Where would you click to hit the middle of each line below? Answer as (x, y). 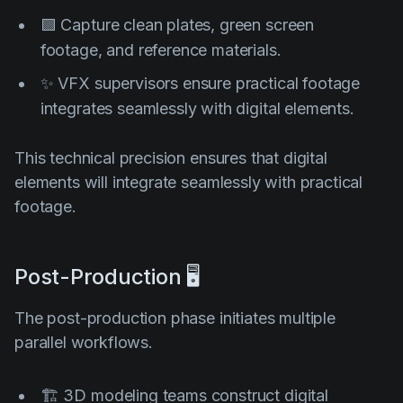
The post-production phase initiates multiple (175, 318)
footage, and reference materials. (161, 49)
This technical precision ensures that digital (171, 157)
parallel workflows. (84, 342)
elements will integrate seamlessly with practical (189, 182)
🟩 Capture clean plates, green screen (177, 24)
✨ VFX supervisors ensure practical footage (200, 83)
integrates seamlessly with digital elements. (197, 108)
